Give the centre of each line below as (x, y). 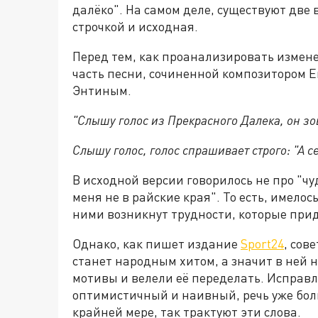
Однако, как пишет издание (157, 244)
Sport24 (262, 244)
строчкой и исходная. (135, 27)
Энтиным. (102, 91)
